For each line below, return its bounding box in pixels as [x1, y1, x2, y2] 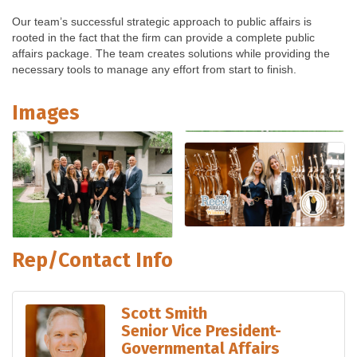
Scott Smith [121, 303, 207, 323]
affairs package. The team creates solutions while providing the [12, 47, 330, 61]
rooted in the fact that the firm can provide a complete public [12, 31, 315, 45]
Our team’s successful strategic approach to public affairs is [12, 15, 312, 29]
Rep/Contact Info [12, 248, 173, 273]
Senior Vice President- [121, 320, 281, 340]
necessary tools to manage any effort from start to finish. [12, 63, 296, 76]
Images [12, 101, 80, 126]
